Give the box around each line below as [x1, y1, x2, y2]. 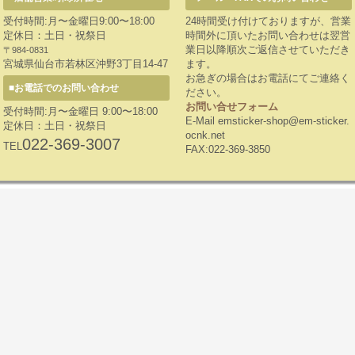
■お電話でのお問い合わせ [9, 82, 119, 93]
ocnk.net [185, 129, 225, 141]
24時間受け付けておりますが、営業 [185, 15, 351, 27]
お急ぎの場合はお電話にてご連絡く [185, 72, 350, 84]
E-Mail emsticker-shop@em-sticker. [185, 115, 349, 127]
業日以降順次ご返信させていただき [185, 44, 350, 55]
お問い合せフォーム [185, 101, 278, 113]
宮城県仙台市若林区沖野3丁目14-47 [3, 58, 168, 70]
